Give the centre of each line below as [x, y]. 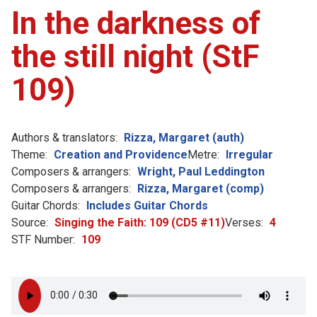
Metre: [203, 154]
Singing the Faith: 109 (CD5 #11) [140, 222]
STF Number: [43, 239]
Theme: [29, 154]
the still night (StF [135, 56]
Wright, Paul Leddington [201, 171]
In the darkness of [136, 23]
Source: [30, 222]
